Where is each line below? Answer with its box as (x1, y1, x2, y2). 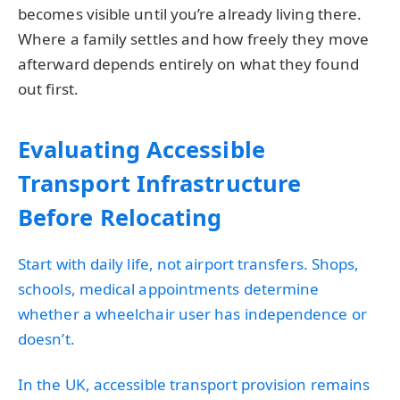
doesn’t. (18, 328, 75, 349)
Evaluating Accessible (18, 134, 265, 165)
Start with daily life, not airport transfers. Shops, (18, 253, 360, 274)
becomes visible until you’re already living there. (18, 4, 362, 25)
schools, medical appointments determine (18, 278, 320, 299)
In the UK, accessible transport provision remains (18, 374, 371, 396)
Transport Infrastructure (18, 168, 302, 199)
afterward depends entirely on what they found (18, 54, 359, 75)
